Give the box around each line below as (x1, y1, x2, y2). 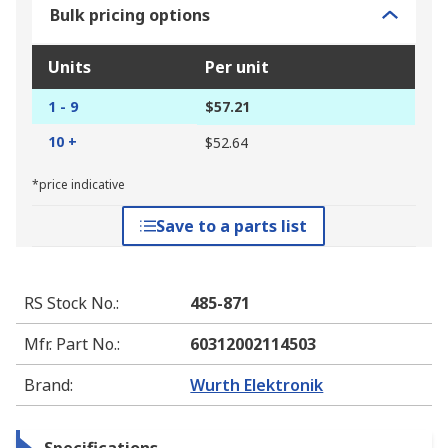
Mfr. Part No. (24, 333, 117, 356)
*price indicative (32, 176, 125, 194)
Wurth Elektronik (190, 374, 324, 397)
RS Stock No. (24, 292, 116, 315)
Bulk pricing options (50, 4, 210, 27)
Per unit (205, 56, 269, 79)
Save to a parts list (156, 215, 308, 238)
